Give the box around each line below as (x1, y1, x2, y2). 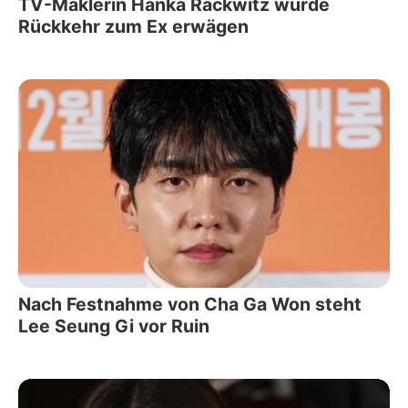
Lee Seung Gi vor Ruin (18, 315, 209, 338)
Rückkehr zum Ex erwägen (18, 15, 249, 37)
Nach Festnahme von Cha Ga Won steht (18, 293, 362, 316)
